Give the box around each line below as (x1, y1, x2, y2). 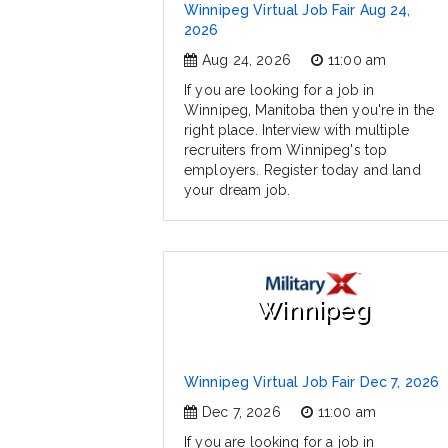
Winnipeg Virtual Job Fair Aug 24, (184, 2, 411, 19)
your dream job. (184, 182, 291, 199)
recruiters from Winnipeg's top (184, 142, 388, 159)
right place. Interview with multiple (184, 122, 410, 139)
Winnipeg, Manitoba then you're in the (184, 102, 435, 119)
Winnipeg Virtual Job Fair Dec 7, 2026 (184, 374, 440, 391)
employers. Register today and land (184, 162, 421, 179)
